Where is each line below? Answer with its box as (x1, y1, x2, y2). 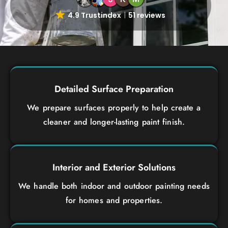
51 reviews (128, 10, 165, 20)
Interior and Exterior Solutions (52, 160, 176, 174)
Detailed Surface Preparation (54, 82, 174, 96)
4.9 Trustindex (67, 10, 121, 20)
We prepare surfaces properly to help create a (27, 101, 201, 113)
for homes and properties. (65, 194, 163, 206)
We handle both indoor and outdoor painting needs (18, 180, 210, 192)
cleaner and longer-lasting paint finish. (43, 116, 185, 128)
